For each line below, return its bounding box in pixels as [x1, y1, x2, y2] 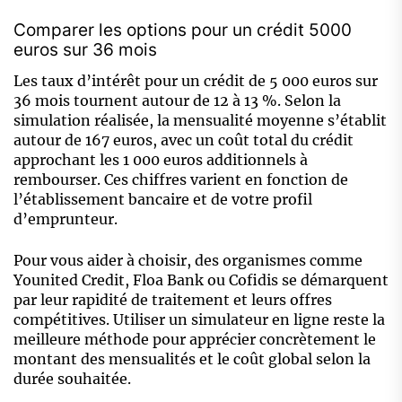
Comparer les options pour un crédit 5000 [13, 20, 352, 41]
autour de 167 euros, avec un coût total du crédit [13, 131, 354, 150]
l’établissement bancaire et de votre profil [13, 190, 312, 209]
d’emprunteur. [13, 210, 118, 229]
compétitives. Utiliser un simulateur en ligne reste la [13, 310, 385, 329]
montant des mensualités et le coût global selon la [13, 350, 371, 369]
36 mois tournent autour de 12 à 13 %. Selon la [13, 92, 341, 110]
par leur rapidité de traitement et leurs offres [13, 291, 332, 310]
